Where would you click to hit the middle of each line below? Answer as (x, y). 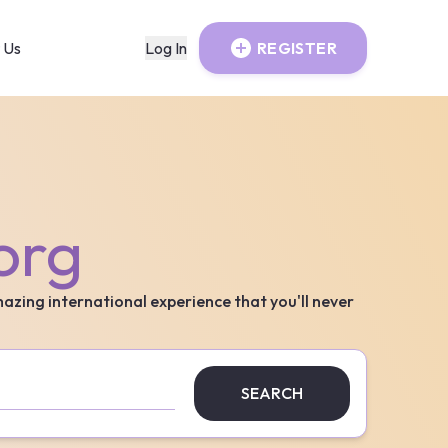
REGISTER (296, 48)
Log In (165, 48)
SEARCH (272, 393)
